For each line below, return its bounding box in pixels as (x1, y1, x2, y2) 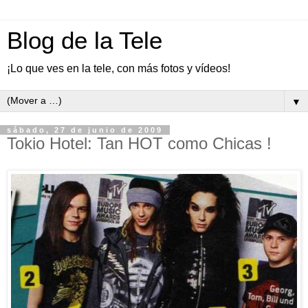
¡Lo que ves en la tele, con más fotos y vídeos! (7, 63, 230, 74)
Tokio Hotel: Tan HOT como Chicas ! (7, 134, 272, 153)
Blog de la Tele (7, 27, 162, 54)
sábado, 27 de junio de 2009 (7, 126, 163, 134)
